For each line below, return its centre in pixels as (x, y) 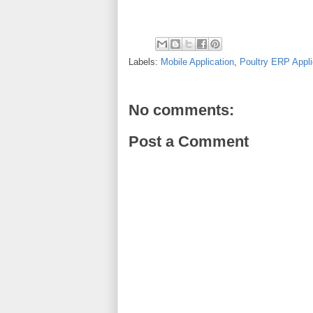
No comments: (181, 110)
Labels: (145, 61)
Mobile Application (197, 61)
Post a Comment (189, 142)
